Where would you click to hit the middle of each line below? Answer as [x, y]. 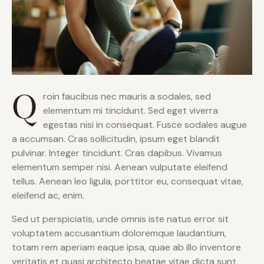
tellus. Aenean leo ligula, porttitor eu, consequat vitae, [128, 181]
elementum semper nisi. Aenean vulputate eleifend [120, 167]
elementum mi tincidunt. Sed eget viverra [131, 111]
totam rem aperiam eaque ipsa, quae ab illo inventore [126, 247]
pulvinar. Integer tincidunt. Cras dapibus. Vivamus [117, 153]
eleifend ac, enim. [48, 196]
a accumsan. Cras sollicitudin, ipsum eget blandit [116, 139]
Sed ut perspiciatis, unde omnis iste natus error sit [120, 219]
